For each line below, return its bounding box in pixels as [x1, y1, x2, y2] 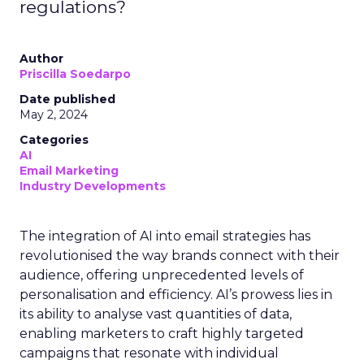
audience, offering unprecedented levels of [19, 267, 304, 283]
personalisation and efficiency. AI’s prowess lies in [19, 287, 332, 302]
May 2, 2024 [19, 107, 88, 122]
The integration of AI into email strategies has [19, 228, 310, 244]
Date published [19, 92, 115, 106]
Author [19, 51, 63, 66]
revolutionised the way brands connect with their [19, 248, 340, 263]
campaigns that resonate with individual [19, 345, 279, 361]
